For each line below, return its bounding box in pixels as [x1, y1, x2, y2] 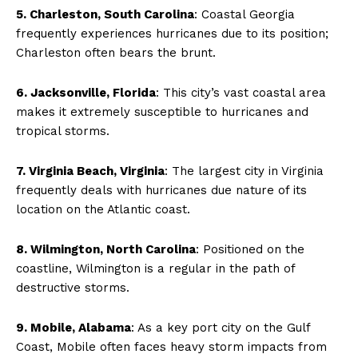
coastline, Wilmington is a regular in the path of [16, 261, 295, 276]
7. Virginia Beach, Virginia [16, 163, 165, 178]
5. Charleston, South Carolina [16, 6, 194, 22]
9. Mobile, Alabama [16, 320, 131, 335]
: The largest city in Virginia [165, 163, 324, 178]
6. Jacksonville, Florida [16, 85, 156, 100]
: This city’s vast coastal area [156, 85, 326, 100]
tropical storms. [16, 123, 109, 138]
